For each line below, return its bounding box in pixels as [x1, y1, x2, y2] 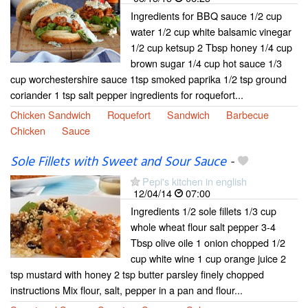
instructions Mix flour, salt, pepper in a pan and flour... [10, 283, 243, 298]
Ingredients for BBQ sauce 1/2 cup [131, 8, 282, 23]
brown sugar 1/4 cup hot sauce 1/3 [131, 56, 282, 71]
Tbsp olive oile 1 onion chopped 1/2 [131, 235, 285, 250]
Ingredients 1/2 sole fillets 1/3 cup [131, 203, 276, 219]
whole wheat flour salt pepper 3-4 [131, 219, 276, 234]
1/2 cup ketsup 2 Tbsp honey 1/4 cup [131, 40, 292, 55]
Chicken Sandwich [10, 107, 91, 122]
